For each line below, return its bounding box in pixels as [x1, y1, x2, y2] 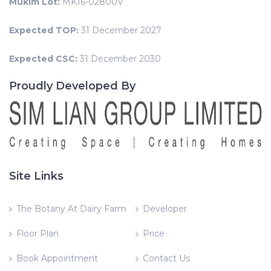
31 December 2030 [77, 53, 161, 64]
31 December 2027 [79, 25, 162, 36]
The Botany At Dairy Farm [16, 203, 126, 214]
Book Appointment [16, 253, 98, 264]
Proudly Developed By [9, 79, 135, 93]
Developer [142, 203, 187, 214]
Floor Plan [16, 228, 59, 239]
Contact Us [142, 253, 190, 264]
